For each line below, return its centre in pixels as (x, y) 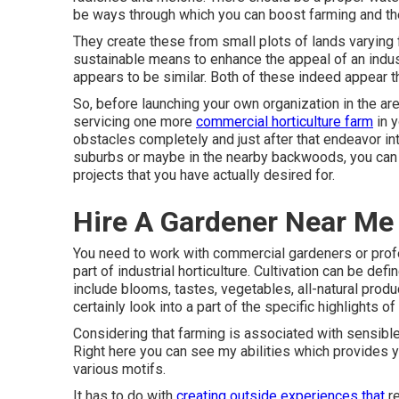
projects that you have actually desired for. (204, 175)
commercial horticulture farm (285, 122)
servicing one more (134, 122)
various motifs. (119, 369)
